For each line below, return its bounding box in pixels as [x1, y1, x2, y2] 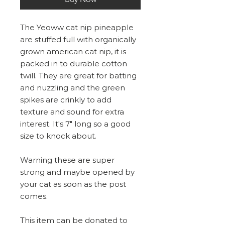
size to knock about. [20, 131, 96, 141]
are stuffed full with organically [20, 35, 136, 44]
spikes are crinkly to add [20, 95, 111, 104]
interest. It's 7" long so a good [20, 119, 131, 129]
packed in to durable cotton [20, 59, 127, 68]
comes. [20, 191, 50, 201]
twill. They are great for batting [20, 71, 137, 80]
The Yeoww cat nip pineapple [20, 23, 134, 32]
